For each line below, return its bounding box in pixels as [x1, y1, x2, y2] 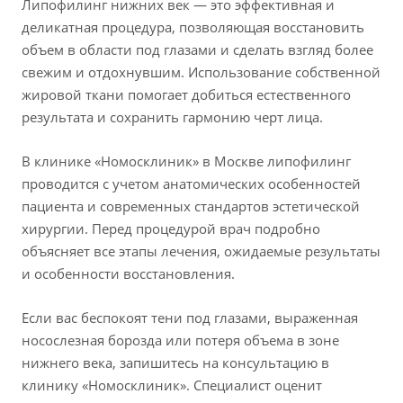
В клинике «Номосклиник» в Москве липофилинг [22, 152, 351, 171]
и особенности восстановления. [22, 264, 235, 283]
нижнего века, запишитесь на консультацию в [22, 354, 329, 372]
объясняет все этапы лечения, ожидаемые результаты [22, 242, 381, 261]
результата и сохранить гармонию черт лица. [22, 108, 323, 127]
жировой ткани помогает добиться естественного [22, 85, 351, 104]
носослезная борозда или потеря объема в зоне [22, 331, 339, 350]
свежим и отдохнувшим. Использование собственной [22, 63, 381, 82]
